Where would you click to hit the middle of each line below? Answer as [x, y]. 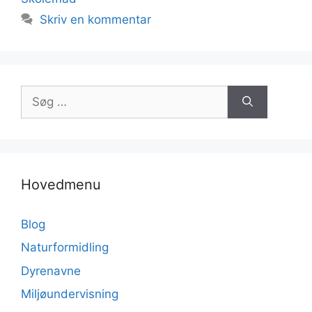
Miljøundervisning [70, 294]
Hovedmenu [61, 184]
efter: [35, 110]
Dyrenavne [51, 271]
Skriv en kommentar [96, 19]
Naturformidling [65, 247]
